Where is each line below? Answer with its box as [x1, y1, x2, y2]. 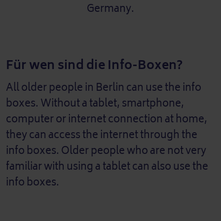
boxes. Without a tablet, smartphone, [6, 94, 184, 112]
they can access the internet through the [6, 126, 197, 144]
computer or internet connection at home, [6, 110, 207, 128]
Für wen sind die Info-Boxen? [6, 54, 183, 75]
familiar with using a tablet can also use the [6, 157, 208, 175]
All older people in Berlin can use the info [6, 78, 201, 96]
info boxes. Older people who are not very [6, 142, 206, 159]
